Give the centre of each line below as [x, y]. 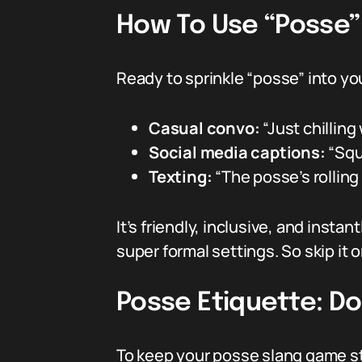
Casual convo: [204, 128]
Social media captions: [237, 152]
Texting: [181, 177]
